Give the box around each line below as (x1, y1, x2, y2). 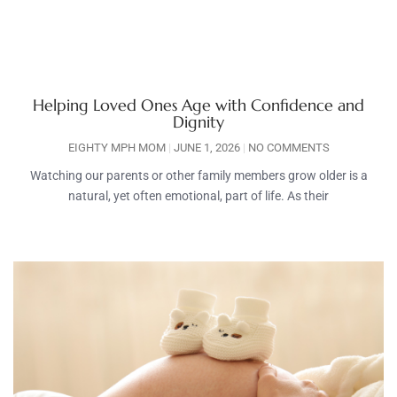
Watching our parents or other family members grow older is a (29, 168, 368, 183)
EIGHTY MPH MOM (67, 141, 168, 155)
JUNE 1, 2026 (170, 141, 243, 155)
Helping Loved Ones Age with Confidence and (33, 95, 364, 116)
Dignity (173, 112, 224, 133)
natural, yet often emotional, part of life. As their (68, 189, 329, 204)
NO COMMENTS (245, 141, 330, 155)
